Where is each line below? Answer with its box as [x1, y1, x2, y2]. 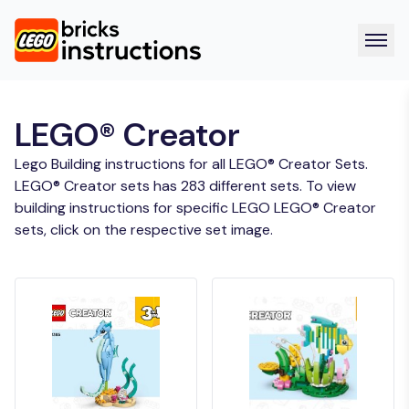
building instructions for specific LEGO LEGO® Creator [15, 198, 376, 217]
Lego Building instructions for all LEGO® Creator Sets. [15, 154, 368, 173]
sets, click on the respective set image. [15, 220, 273, 239]
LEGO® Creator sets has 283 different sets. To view [15, 176, 356, 195]
